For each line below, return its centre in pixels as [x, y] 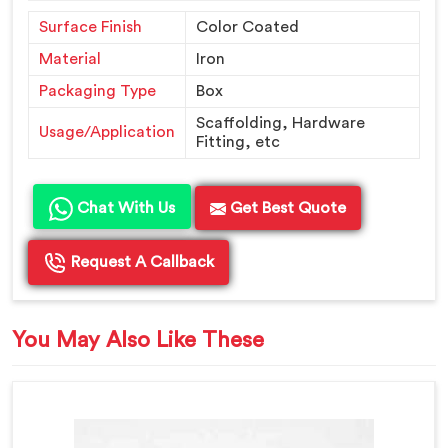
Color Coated [247, 27]
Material [70, 59]
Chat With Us [124, 208]
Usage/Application [107, 132]
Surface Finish [90, 27]
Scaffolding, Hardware [280, 123]
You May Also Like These [138, 340]
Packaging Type [97, 91]
